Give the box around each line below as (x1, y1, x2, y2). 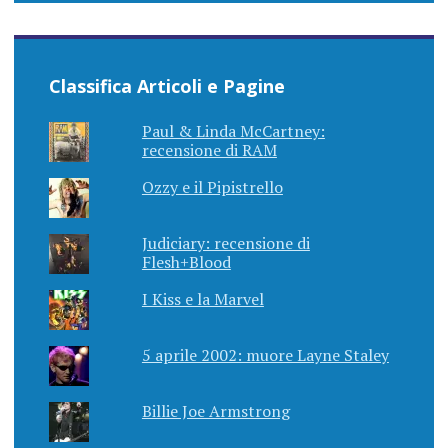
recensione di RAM (141, 139, 277, 162)
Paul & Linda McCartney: (141, 120, 325, 143)
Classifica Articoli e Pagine (48, 74, 285, 99)
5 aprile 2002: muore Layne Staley (141, 344, 389, 367)
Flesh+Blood (141, 251, 231, 274)
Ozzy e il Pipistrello (141, 176, 283, 199)
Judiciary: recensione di (141, 232, 310, 255)
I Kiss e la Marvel (141, 288, 264, 311)
